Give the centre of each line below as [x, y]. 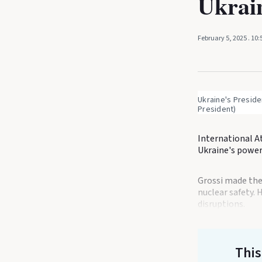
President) [217, 109]
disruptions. [221, 204]
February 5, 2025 [223, 38]
